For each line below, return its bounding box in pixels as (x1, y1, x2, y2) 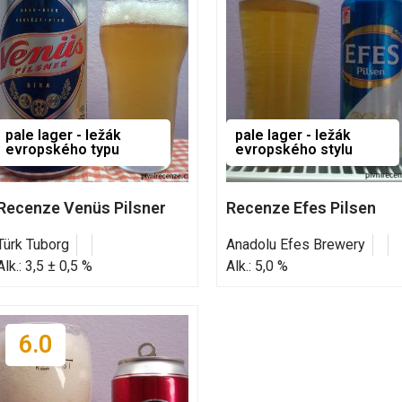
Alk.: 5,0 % (225, 257, 288, 275)
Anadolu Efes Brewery (225, 235, 365, 253)
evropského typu (5, 140, 120, 158)
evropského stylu (234, 140, 353, 158)
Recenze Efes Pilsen (225, 197, 376, 217)
